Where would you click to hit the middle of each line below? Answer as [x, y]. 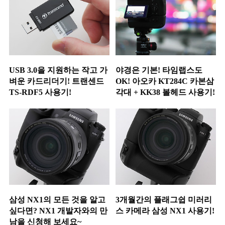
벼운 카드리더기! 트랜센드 [57, 81]
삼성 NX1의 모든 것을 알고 [57, 199]
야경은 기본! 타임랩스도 [159, 70]
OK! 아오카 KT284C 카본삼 [164, 81]
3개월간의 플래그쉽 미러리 [163, 199]
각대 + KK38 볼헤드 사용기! [165, 92]
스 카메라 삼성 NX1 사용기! [165, 210]
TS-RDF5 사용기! [40, 92]
